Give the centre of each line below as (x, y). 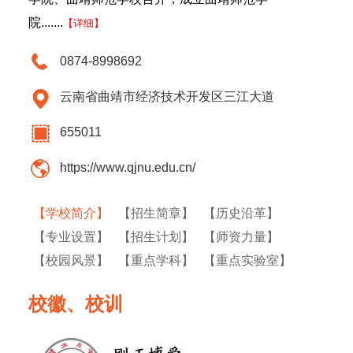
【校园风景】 (71, 260)
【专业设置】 (71, 237)
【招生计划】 (156, 237)
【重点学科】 (156, 260)
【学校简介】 (71, 213)
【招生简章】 (156, 213)
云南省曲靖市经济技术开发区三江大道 (167, 97)
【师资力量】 (241, 237)
